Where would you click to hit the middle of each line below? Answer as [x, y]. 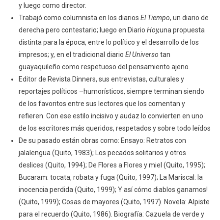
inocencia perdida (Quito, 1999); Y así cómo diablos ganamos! [113, 190]
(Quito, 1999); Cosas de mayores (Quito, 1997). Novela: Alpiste [114, 202]
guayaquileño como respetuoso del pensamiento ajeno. [104, 67]
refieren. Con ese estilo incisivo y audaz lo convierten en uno [111, 116]
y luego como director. [52, 6]
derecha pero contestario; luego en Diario [82, 30]
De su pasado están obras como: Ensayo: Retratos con [102, 141]
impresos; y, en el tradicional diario [72, 55]
